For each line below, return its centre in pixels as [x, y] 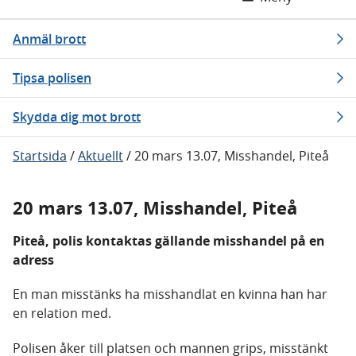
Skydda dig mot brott [77, 117]
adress [33, 260]
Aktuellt [101, 156]
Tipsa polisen [52, 78]
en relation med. [62, 313]
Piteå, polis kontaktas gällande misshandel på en [169, 241]
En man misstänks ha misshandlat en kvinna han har [170, 294]
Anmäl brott [49, 39]
